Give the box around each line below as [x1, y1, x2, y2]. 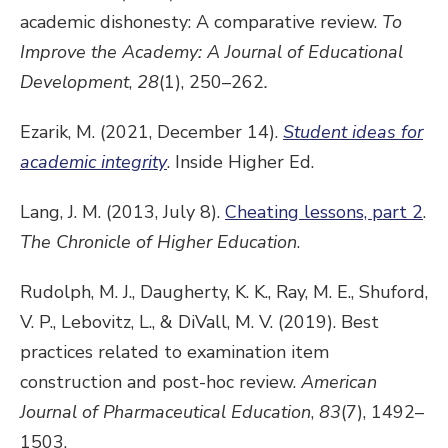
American [301, 369, 377, 394]
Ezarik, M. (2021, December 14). [20, 119, 283, 144]
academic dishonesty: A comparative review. [20, 9, 382, 34]
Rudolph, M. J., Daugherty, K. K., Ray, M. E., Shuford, [20, 279, 428, 304]
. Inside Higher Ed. [167, 149, 314, 174]
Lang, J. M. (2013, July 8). [20, 199, 225, 224]
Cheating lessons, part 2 [225, 199, 423, 224]
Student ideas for [283, 119, 423, 144]
